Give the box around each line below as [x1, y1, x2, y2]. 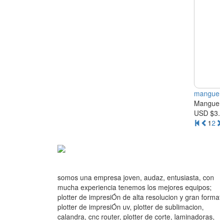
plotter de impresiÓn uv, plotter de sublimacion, [57, 201, 204, 212]
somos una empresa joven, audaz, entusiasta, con [57, 172, 214, 182]
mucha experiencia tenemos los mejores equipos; [57, 182, 212, 192]
